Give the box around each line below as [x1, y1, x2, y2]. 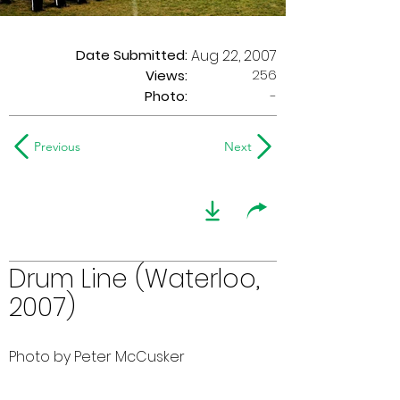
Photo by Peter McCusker [9, 346, 185, 367]
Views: [146, 66, 187, 85]
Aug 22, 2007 [191, 46, 277, 66]
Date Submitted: [76, 46, 187, 64]
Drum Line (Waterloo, [9, 262, 260, 296]
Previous [34, 138, 80, 154]
